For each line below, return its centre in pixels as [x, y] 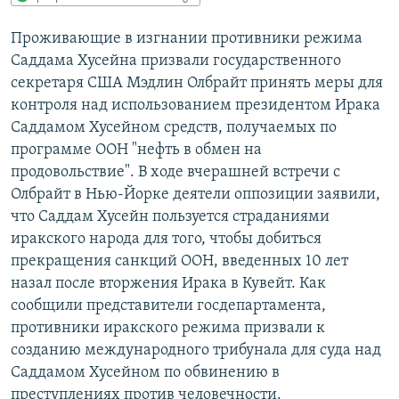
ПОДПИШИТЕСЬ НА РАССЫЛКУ [122, 49]
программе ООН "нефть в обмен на [136, 150]
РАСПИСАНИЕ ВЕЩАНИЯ [98, 16]
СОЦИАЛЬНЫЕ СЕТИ [69, 96]
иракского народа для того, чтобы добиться [166, 239]
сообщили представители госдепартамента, [168, 305]
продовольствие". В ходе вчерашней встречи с [175, 172]
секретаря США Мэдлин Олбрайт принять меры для [197, 83]
